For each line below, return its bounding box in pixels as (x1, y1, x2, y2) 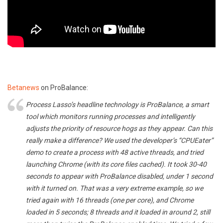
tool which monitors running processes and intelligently (26, 112, 195, 121)
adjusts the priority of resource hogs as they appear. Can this (26, 124, 213, 133)
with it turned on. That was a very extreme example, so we (26, 184, 203, 193)
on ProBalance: (39, 84, 88, 92)
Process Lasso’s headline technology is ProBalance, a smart (26, 101, 209, 109)
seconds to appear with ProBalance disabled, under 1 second (26, 172, 213, 181)
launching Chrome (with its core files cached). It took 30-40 (26, 160, 207, 169)
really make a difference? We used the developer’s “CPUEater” (26, 136, 213, 145)
